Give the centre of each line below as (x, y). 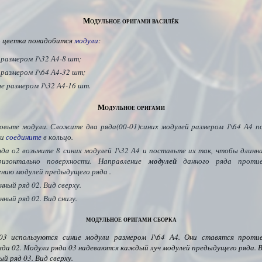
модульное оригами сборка (131, 218)
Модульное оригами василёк (131, 20)
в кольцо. (57, 137)
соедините (24, 137)
